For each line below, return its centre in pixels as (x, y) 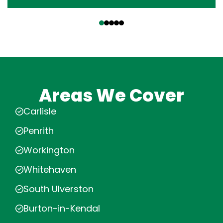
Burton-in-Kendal (62, 208)
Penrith (39, 131)
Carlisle (40, 111)
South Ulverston (58, 189)
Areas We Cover (111, 95)
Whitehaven (50, 169)
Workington (49, 150)
